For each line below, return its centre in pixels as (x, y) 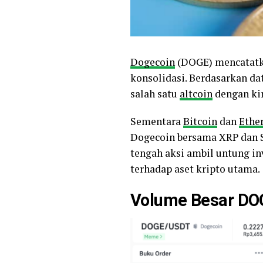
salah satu (155, 94)
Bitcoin (200, 121)
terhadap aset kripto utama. (195, 169)
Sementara (157, 121)
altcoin (196, 94)
